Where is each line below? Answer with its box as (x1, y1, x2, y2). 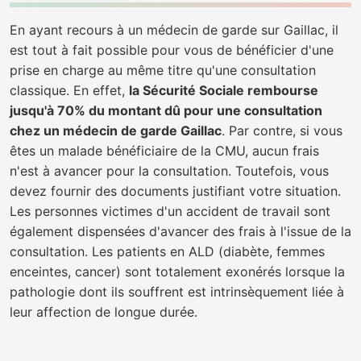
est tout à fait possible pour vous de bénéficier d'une (10, 42, 334, 58)
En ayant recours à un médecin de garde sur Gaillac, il (10, 22, 338, 38)
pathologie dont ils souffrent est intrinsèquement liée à (10, 284, 344, 300)
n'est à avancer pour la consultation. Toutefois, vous (10, 163, 329, 179)
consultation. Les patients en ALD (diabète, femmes (10, 243, 325, 259)
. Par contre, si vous (222, 122, 342, 139)
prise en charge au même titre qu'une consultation (10, 62, 316, 78)
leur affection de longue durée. (10, 304, 197, 320)
